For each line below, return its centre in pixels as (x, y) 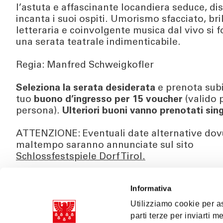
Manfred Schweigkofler (100, 65)
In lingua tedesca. (56, 191)
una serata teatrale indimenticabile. (98, 43)
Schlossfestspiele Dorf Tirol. (81, 157)
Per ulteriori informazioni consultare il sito (113, 214)
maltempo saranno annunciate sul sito (105, 146)
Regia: (31, 65)
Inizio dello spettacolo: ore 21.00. (91, 180)
